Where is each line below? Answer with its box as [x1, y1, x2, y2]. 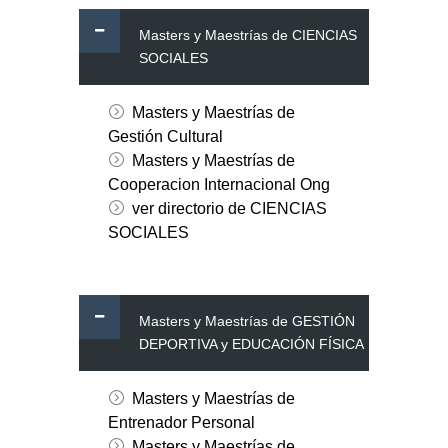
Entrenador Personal [107, 414, 255, 432]
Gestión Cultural [107, 128, 223, 146]
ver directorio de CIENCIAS [131, 200, 327, 218]
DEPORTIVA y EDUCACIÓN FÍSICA [139, 336, 364, 353]
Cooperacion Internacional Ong [107, 176, 330, 194]
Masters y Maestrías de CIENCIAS [139, 27, 357, 44]
